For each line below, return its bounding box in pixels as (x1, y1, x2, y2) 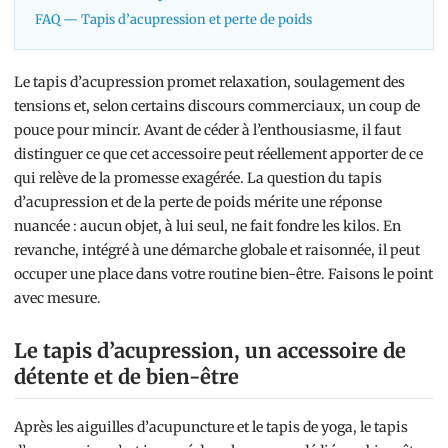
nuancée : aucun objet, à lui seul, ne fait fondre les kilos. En (14, 217, 401, 236)
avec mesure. (14, 289, 101, 308)
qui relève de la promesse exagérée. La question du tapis (14, 169, 382, 188)
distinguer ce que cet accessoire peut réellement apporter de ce (14, 145, 423, 164)
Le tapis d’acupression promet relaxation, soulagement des (14, 73, 405, 92)
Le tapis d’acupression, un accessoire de (14, 338, 406, 364)
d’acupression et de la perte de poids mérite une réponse (14, 193, 382, 212)
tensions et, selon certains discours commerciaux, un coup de (14, 97, 420, 116)
